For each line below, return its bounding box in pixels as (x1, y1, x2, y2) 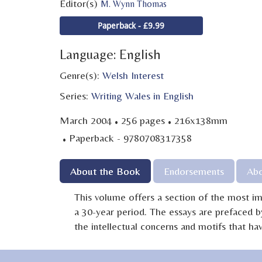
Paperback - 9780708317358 (69, 131, 192, 144)
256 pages (121, 113, 165, 126)
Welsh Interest (102, 68, 164, 81)
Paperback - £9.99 (98, 19, 165, 31)
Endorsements (163, 164, 224, 177)
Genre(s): (60, 68, 102, 81)
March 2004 (60, 113, 112, 126)
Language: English (60, 46, 161, 62)
